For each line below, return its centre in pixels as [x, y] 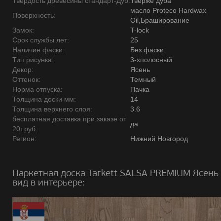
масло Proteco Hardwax [168, 10]
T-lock [140, 30]
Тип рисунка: [33, 60]
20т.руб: [25, 129]
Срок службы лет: [41, 40]
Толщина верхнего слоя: [52, 109]
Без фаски [147, 50]
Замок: [23, 30]
